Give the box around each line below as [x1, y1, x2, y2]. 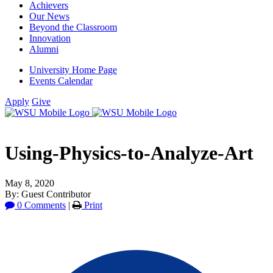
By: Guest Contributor [5, 188, 91, 199]
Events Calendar [29, 76, 93, 86]
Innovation [29, 33, 71, 43]
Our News [29, 11, 69, 21]
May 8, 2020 [5, 177, 54, 188]
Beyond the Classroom [29, 22, 117, 32]
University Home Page [29, 65, 117, 75]
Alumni [29, 44, 58, 54]
